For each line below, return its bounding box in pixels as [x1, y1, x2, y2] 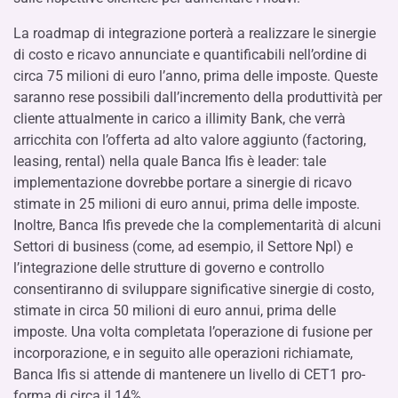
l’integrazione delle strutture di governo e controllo [13, 259, 324, 276]
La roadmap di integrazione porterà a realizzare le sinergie [13, 25, 376, 42]
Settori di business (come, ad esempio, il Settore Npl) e [13, 238, 353, 255]
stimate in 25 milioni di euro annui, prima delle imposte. [13, 195, 360, 212]
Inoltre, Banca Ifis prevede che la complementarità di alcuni [13, 217, 381, 234]
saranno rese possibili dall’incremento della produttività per [13, 89, 382, 106]
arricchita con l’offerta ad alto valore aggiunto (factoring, [13, 131, 366, 148]
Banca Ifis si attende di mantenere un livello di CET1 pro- [13, 366, 365, 383]
